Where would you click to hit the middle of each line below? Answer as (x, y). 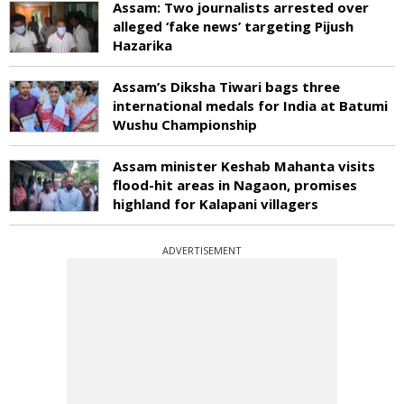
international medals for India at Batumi (250, 105)
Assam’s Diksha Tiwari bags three (226, 86)
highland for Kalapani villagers (216, 203)
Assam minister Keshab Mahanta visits (244, 165)
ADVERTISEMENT (202, 250)
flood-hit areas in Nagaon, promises (235, 184)
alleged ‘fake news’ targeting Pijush (233, 26)
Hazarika (142, 45)
